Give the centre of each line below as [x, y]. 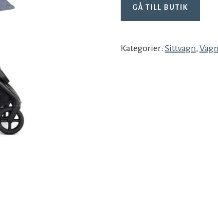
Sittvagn [180, 48]
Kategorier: [143, 48]
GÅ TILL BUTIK [160, 8]
